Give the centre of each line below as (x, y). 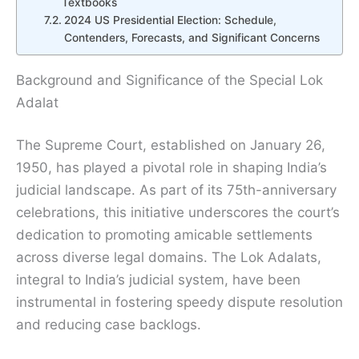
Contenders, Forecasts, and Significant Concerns (192, 37)
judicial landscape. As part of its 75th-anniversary (176, 190)
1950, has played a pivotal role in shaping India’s (171, 168)
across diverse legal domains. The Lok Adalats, (169, 258)
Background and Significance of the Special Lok (169, 80)
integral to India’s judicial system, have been (158, 280)
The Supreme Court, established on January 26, (171, 145)
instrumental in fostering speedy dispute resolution (179, 303)
